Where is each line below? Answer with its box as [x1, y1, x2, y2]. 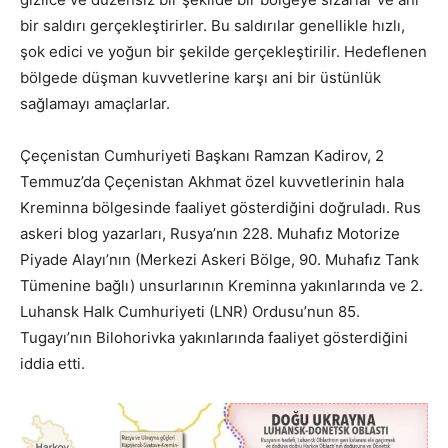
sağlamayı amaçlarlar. [20, 94, 170, 114]
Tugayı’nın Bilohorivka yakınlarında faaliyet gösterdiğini [20, 328, 408, 348]
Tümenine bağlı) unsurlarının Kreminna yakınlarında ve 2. [20, 276, 423, 296]
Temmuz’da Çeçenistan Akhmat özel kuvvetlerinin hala [20, 172, 404, 192]
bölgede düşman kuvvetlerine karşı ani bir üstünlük [20, 68, 381, 88]
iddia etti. [20, 354, 85, 374]
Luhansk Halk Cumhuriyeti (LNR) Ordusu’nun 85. [20, 302, 360, 322]
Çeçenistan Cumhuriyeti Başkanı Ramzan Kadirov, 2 [20, 146, 384, 166]
